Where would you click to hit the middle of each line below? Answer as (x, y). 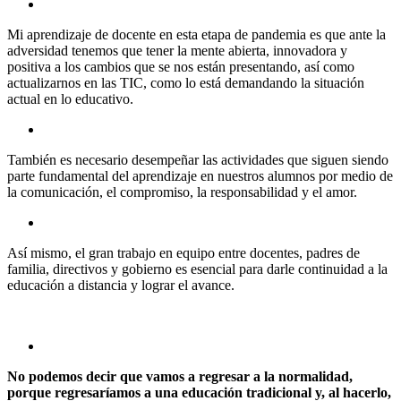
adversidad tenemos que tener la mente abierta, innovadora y (177, 50)
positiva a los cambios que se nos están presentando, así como (181, 66)
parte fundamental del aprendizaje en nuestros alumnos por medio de (200, 175)
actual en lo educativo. (70, 98)
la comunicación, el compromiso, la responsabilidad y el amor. (182, 192)
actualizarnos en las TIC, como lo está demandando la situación (186, 82)
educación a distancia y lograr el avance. (121, 285)
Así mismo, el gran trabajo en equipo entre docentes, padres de (183, 252)
